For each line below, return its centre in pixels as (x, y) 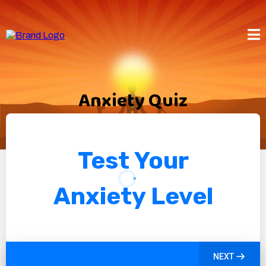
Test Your (133, 161)
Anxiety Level (133, 196)
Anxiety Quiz (133, 101)
